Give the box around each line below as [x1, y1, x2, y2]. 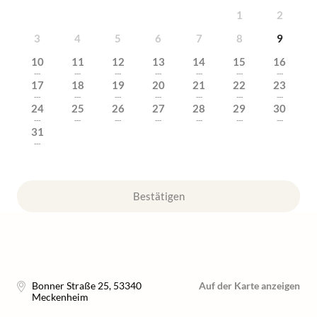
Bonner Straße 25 [32, 279, 109, 292]
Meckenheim [32, 291, 88, 303]
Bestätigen [132, 190, 185, 202]
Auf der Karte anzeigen [199, 279, 300, 292]
